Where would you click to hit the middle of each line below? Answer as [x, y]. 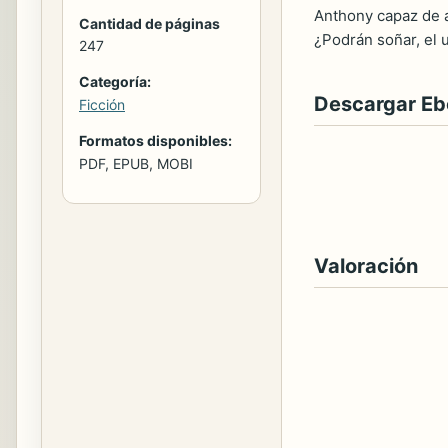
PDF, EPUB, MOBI [136, 163]
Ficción [102, 104]
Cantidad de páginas [149, 23]
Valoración [366, 266]
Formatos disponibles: [155, 140]
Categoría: [115, 81]
